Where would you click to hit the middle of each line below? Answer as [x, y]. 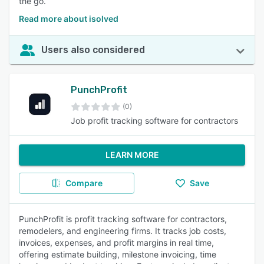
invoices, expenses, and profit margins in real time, [116, 242]
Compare [84, 183]
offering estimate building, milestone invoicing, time [118, 254]
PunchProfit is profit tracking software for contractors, [123, 219]
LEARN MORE [132, 155]
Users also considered [93, 50]
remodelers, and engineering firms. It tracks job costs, [123, 231]
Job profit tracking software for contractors [154, 121]
